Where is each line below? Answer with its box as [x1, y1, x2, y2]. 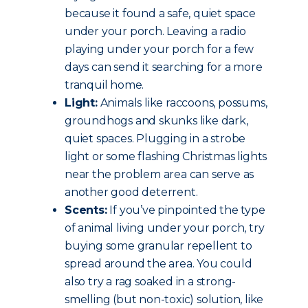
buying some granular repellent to [65, 239, 252, 252]
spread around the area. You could [65, 257, 252, 270]
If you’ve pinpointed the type [107, 203, 265, 217]
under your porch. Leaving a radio [65, 25, 246, 38]
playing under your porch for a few [65, 43, 254, 56]
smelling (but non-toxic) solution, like [65, 293, 264, 306]
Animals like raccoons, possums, [97, 96, 267, 109]
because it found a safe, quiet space [65, 7, 256, 20]
